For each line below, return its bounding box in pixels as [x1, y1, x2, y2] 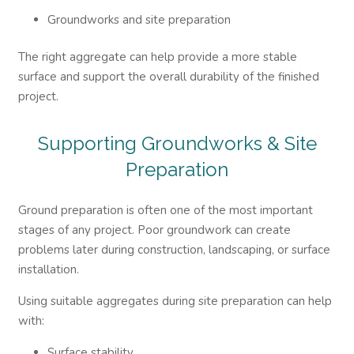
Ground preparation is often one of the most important [17, 201, 313, 218]
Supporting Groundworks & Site [37, 132, 317, 155]
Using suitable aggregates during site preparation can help [17, 292, 332, 309]
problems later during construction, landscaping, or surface [17, 241, 330, 258]
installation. [17, 261, 79, 277]
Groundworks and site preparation [47, 11, 231, 28]
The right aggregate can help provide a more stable [17, 49, 297, 65]
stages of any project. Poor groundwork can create [17, 221, 291, 238]
